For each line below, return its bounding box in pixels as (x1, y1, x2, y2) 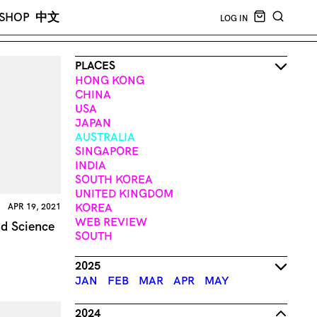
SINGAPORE (74, 144, 139, 158)
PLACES (74, 58, 115, 73)
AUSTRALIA (74, 129, 135, 144)
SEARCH (278, 24, 311, 34)
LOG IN (220, 13, 248, 23)
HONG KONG (74, 73, 144, 88)
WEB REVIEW (74, 214, 147, 229)
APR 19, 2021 (7, 200, 61, 212)
